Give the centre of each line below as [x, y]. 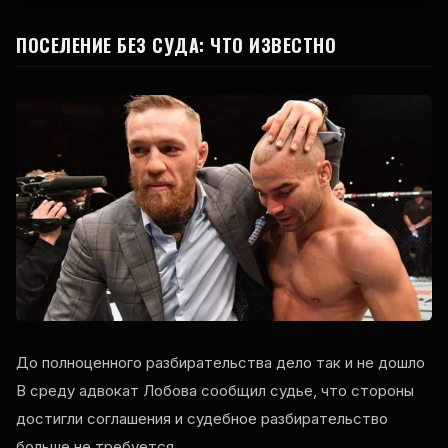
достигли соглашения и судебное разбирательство [202, 419]
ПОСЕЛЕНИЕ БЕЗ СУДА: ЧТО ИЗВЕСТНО [176, 45]
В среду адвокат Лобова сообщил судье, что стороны [215, 391]
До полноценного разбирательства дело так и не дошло [220, 363]
